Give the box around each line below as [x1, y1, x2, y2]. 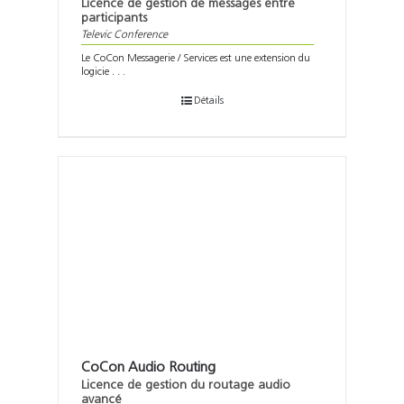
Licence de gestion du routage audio [81, 378, 290, 392]
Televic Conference [81, 29, 168, 41]
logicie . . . [81, 66, 125, 78]
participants [81, 11, 147, 25]
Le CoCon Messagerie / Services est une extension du [81, 52, 310, 64]
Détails [193, 95, 224, 106]
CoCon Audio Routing [81, 360, 216, 375]
